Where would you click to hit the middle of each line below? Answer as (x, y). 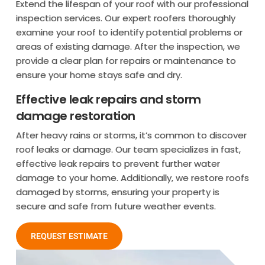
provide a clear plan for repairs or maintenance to (126, 60)
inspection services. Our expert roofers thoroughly (125, 18)
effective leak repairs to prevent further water (118, 163)
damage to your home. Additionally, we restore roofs (132, 177)
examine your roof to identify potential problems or (129, 32)
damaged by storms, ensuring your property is (117, 192)
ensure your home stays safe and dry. (99, 75)
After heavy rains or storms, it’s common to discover (131, 135)
